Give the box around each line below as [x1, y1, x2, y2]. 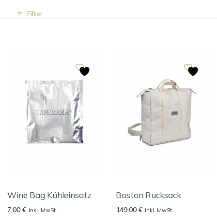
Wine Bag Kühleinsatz [7, 189, 92, 200]
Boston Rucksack [116, 189, 181, 200]
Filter [27, 9, 43, 18]
